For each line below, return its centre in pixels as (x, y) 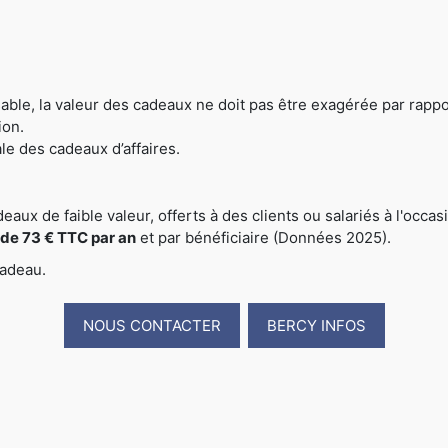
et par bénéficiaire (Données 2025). (263, 238)
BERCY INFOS (316, 325)
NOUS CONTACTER (151, 325)
